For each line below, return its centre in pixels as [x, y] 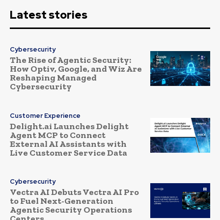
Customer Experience [45, 115]
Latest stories [49, 15]
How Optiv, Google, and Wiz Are [76, 69]
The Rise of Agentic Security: [70, 60]
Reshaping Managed [53, 78]
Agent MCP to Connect [58, 135]
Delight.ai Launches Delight [69, 126]
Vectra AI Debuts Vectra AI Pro [74, 192]
